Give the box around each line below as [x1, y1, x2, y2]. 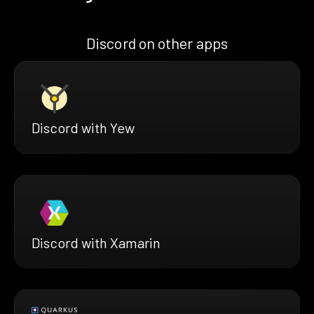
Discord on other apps [86, 33, 228, 52]
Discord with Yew [32, 119, 135, 137]
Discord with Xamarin [32, 233, 161, 251]
